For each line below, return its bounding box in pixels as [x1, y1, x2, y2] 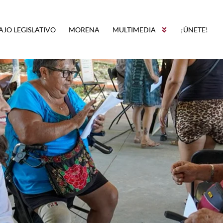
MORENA [69, 25, 100, 34]
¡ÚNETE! [181, 25, 208, 34]
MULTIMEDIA [112, 25, 156, 34]
